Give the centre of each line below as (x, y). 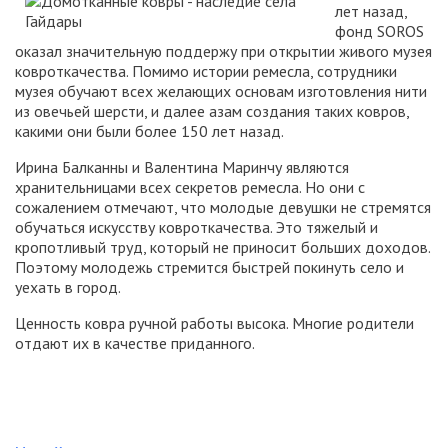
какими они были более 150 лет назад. (149, 131)
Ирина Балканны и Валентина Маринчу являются (182, 167)
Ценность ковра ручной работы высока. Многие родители (214, 323)
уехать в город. (68, 287)
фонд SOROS (379, 31)
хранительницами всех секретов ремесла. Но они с (190, 187)
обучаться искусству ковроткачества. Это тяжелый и (196, 227)
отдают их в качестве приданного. (135, 343)
